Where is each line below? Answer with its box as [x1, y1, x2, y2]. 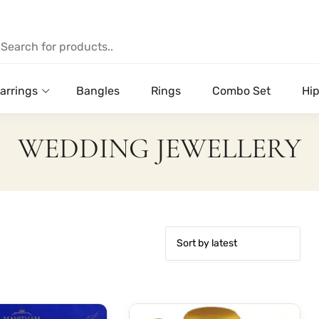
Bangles [76, 83, 120, 98]
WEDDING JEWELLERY [18, 130, 301, 165]
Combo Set [212, 83, 271, 98]
